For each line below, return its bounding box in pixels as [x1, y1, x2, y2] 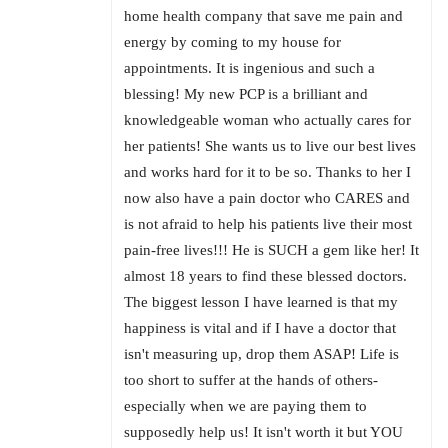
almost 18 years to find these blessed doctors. [124, 268, 407, 285]
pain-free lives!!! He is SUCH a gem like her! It [124, 242, 419, 259]
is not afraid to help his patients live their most [124, 216, 412, 233]
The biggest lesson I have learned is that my [124, 294, 398, 311]
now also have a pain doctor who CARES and [124, 190, 410, 207]
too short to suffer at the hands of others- [124, 372, 378, 389]
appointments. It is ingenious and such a [124, 60, 375, 77]
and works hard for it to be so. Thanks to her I [124, 164, 411, 181]
